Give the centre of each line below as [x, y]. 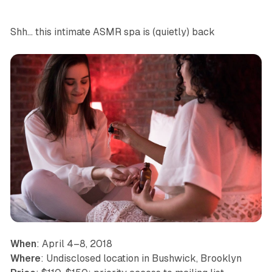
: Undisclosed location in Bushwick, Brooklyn [141, 258]
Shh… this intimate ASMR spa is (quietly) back [112, 32]
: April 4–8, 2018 [74, 243]
